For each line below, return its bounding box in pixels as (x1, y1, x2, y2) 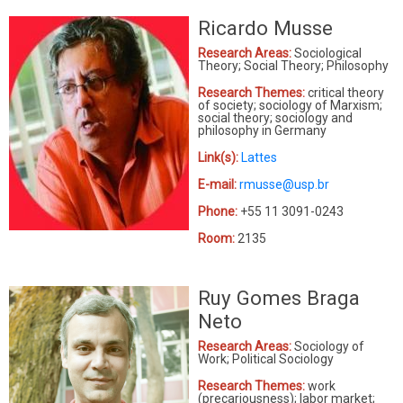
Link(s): (198, 149, 241, 165)
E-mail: (198, 176, 239, 192)
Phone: (198, 203, 237, 219)
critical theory (308, 85, 384, 100)
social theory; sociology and (198, 110, 353, 125)
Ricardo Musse (198, 15, 333, 40)
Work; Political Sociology (198, 351, 334, 366)
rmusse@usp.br (239, 176, 329, 192)
